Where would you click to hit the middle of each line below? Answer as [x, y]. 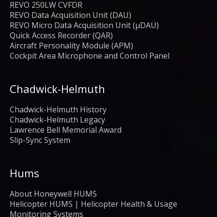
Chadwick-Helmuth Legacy [57, 119]
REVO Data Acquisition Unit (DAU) [70, 15]
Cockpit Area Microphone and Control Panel [90, 55]
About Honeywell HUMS [53, 194]
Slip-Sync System [40, 140]
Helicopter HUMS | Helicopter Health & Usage [93, 204]
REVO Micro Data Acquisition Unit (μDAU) [84, 25]
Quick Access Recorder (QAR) [61, 35]
